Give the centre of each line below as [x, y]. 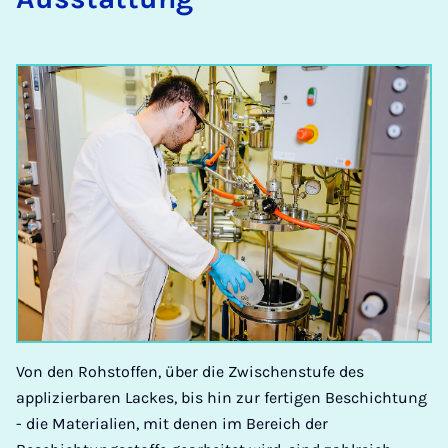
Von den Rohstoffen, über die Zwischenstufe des [190, 371]
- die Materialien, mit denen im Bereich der [172, 423]
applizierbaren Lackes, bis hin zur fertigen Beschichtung [221, 397]
